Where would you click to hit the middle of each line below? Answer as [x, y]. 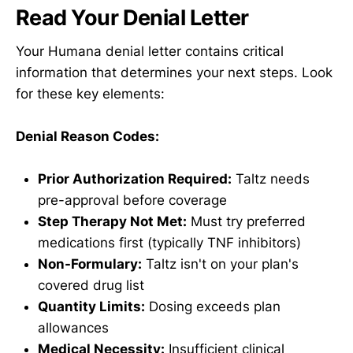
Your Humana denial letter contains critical [150, 51]
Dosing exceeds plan [213, 307]
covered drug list [91, 286]
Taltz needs [271, 179]
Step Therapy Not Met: [112, 222]
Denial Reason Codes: [87, 136]
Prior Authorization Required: [135, 179]
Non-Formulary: [90, 264]
